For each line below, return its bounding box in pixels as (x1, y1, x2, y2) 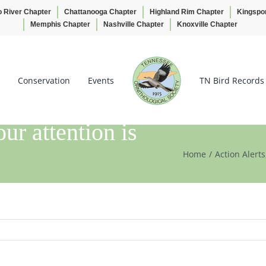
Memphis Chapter (30, 20, 90, 28)
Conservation (18, 75, 70, 86)
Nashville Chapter (103, 20, 164, 28)
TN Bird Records (199, 75, 264, 86)
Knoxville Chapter (176, 20, 237, 28)
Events (88, 75, 114, 86)
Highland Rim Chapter (150, 8, 224, 16)
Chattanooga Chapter (64, 8, 137, 16)
